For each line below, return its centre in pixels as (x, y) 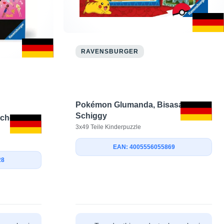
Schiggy (91, 116)
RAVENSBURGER (110, 51)
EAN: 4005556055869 (144, 147)
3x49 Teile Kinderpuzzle (108, 127)
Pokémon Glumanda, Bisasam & (137, 105)
